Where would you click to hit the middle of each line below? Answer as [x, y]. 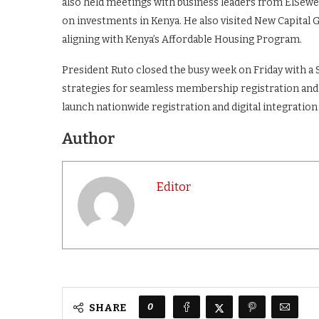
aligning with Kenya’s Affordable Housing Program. [182, 39]
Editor [173, 186]
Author [88, 138]
